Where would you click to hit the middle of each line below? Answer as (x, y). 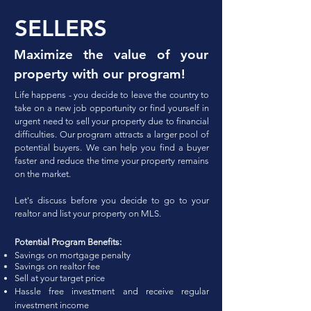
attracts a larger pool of (161, 134)
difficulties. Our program (64, 134)
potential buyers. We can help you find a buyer (112, 148)
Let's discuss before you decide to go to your (112, 200)
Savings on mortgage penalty (74, 255)
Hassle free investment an (74, 291)
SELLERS (61, 28)
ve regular (187, 291)
